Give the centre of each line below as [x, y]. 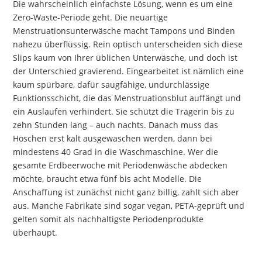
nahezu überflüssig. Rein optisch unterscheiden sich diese [128, 44]
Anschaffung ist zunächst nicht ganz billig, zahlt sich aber [126, 192]
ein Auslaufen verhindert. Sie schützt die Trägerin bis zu [124, 111]
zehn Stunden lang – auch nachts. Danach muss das [116, 125]
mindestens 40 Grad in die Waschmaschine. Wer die [116, 151]
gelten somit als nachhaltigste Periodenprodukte [108, 219]
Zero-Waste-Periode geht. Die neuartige [91, 17]
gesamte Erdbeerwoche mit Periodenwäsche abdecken [120, 165]
